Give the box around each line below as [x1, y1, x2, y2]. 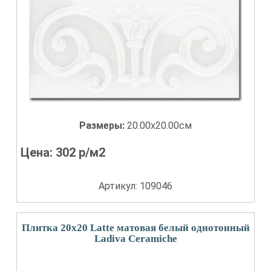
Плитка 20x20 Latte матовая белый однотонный [21, 222, 250, 233]
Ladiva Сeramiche [94, 233, 177, 244]
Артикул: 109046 [99, 180, 172, 192]
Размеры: [79, 120, 127, 131]
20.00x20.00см [127, 120, 192, 131]
